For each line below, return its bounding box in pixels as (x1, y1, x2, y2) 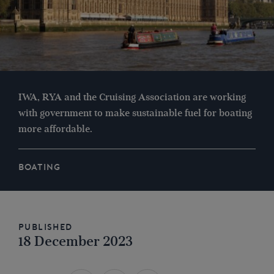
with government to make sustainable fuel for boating (18, 107, 252, 120)
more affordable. (18, 123, 92, 136)
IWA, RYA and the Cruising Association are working (18, 91, 246, 104)
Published (18, 222, 73, 232)
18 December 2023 (18, 232, 133, 251)
